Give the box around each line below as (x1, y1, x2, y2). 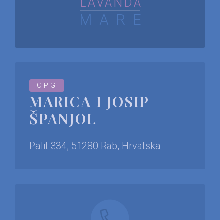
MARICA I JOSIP (29, 91, 149, 111)
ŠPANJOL (29, 108, 97, 128)
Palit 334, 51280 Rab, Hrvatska (29, 139, 161, 152)
